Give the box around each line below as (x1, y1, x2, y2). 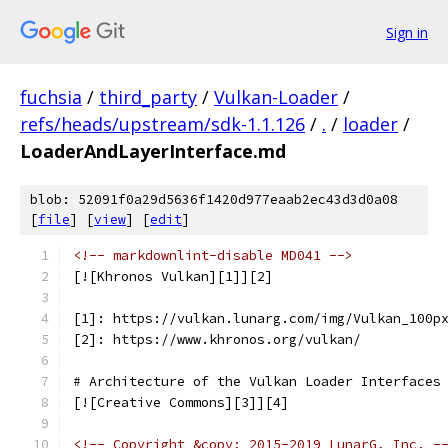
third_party (99, 85, 197, 109)
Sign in (386, 22, 428, 42)
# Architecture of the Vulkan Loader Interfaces (73, 373, 441, 390)
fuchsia (20, 85, 82, 109)
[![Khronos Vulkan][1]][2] (73, 268, 273, 285)
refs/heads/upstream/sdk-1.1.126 (20, 112, 305, 136)
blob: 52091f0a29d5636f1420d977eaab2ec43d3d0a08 (30, 191, 398, 208)
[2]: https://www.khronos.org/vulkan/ (73, 331, 361, 348)
